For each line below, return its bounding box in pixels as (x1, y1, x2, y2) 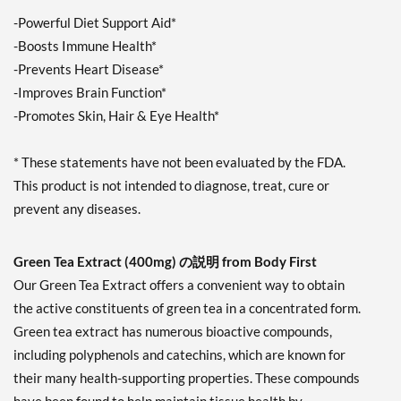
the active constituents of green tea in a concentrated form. (13, 300, 361, 317)
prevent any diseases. (13, 200, 141, 218)
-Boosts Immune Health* (13, 38, 157, 55)
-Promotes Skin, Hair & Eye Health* (13, 107, 219, 124)
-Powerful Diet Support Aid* (13, 14, 176, 31)
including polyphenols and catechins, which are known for (13, 346, 346, 363)
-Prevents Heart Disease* (13, 61, 164, 78)
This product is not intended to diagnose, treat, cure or (13, 177, 329, 194)
